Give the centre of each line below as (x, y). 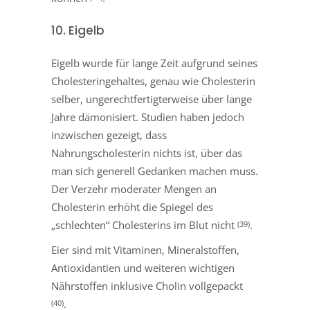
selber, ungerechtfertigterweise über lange (152, 99)
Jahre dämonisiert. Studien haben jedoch (148, 117)
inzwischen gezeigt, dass (109, 135)
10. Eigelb (78, 31)
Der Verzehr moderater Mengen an (134, 189)
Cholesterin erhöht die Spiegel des (132, 207)
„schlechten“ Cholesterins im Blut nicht (144, 225)
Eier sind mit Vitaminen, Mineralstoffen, (145, 250)
